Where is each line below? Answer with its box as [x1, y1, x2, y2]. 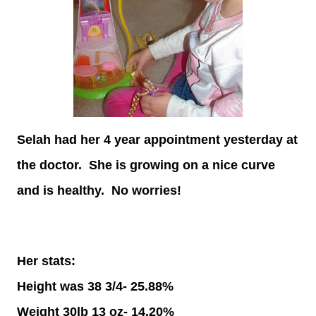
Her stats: [17, 254, 75, 268]
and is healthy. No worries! [17, 183, 188, 197]
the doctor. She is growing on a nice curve [17, 158, 275, 172]
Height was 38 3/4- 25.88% [17, 279, 174, 293]
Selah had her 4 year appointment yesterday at [17, 133, 298, 147]
